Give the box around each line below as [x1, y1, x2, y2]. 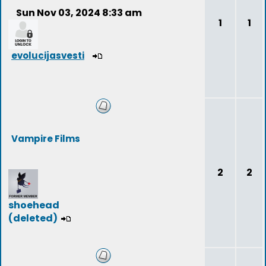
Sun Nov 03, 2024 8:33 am [16, 6, 142, 20]
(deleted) [8, 211, 58, 225]
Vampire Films [11, 132, 80, 145]
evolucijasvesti [11, 49, 84, 62]
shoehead [8, 198, 59, 212]
